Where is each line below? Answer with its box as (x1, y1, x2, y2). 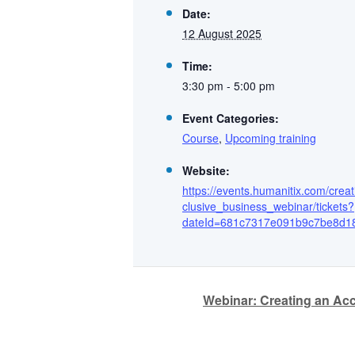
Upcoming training (225, 130, 316, 146)
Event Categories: (182, 110, 279, 126)
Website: (182, 162, 230, 178)
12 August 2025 (182, 25, 261, 41)
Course (182, 130, 219, 146)
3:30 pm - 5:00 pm (182, 78, 275, 94)
